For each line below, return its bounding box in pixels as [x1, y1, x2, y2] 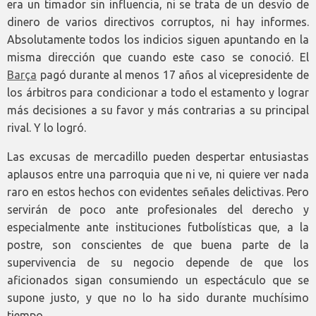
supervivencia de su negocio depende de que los [7, 255, 309, 269]
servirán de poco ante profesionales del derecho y [7, 202, 309, 216]
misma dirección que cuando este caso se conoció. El [7, 50, 309, 63]
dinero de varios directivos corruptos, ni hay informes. [7, 15, 309, 28]
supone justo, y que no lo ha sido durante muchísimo [7, 291, 309, 304]
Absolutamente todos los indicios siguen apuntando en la [7, 32, 309, 46]
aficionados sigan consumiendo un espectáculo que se [7, 273, 309, 286]
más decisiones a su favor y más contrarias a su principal [7, 103, 309, 116]
